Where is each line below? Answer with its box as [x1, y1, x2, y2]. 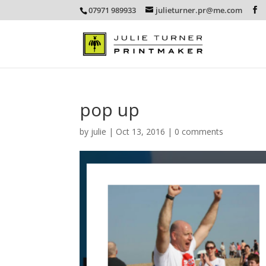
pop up [80, 97, 140, 122]
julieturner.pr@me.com [156, 4, 243, 15]
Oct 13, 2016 [116, 126, 166, 137]
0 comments [175, 126, 224, 137]
